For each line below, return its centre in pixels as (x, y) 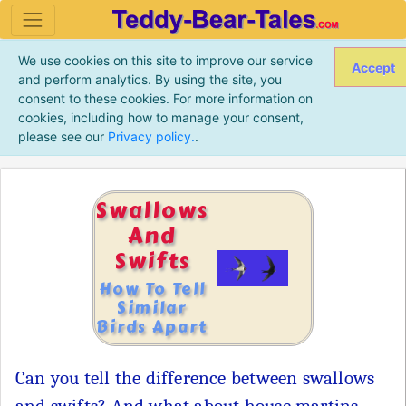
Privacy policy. (151, 136)
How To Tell (152, 290)
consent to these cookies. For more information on (165, 98)
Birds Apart (152, 328)
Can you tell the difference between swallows (195, 378)
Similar (152, 309)
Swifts (152, 261)
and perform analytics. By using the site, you (150, 79)
